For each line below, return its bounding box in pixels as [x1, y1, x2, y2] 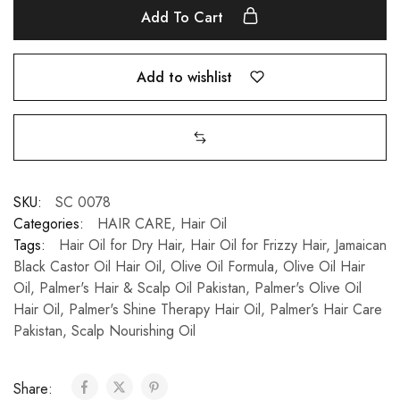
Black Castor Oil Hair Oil [13, 256, 162, 278]
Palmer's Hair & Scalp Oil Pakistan [39, 278, 246, 299]
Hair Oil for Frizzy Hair [190, 235, 326, 256]
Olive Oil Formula [171, 256, 274, 278]
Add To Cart [141, 7, 228, 28]
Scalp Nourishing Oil [71, 321, 196, 342]
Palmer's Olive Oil [254, 278, 362, 299]
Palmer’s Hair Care [270, 299, 382, 321]
